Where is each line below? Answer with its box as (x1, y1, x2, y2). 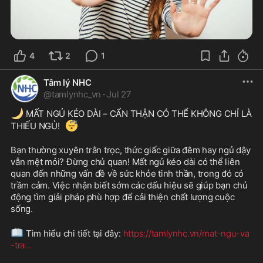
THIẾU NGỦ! (11, 120, 62, 131)
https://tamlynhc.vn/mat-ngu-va (123, 227, 249, 239)
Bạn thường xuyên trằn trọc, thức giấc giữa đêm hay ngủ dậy (11, 144, 251, 156)
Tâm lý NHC (43, 76, 92, 88)
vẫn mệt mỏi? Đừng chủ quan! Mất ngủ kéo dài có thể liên (11, 156, 240, 167)
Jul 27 (107, 88, 131, 100)
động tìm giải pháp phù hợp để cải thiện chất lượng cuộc (11, 191, 235, 203)
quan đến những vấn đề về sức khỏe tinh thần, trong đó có (11, 167, 244, 179)
